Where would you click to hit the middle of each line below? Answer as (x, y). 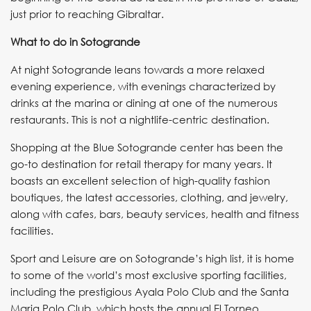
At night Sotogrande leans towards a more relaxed (137, 69)
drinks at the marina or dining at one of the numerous (144, 103)
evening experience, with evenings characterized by (143, 86)
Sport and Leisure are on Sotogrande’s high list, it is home (152, 258)
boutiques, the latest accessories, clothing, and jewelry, (149, 197)
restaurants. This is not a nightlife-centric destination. (140, 119)
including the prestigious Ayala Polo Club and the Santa (150, 292)
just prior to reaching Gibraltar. (87, 14)
